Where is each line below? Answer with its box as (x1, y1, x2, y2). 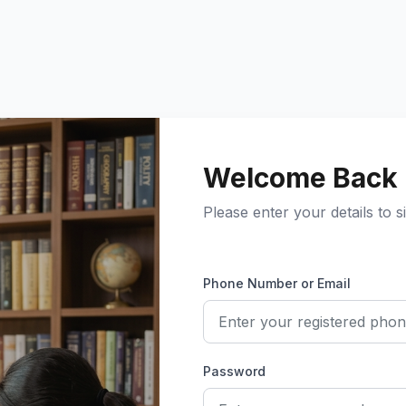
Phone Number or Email (203, 275, 351, 291)
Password (203, 362, 266, 379)
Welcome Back (203, 160, 398, 194)
